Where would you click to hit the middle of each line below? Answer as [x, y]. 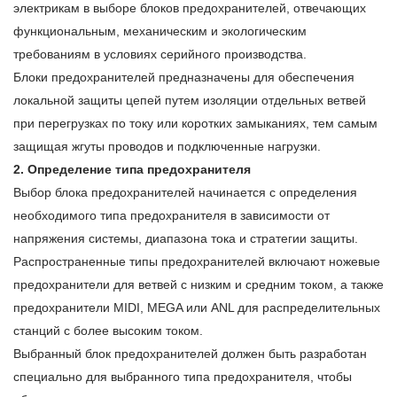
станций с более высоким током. [108, 331]
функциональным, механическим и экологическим [160, 31]
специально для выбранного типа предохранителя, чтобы [183, 377]
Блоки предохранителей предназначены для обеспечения [184, 78]
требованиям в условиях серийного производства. [160, 54]
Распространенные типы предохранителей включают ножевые [197, 262]
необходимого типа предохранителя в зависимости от [171, 216]
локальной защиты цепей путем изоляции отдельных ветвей [190, 101]
